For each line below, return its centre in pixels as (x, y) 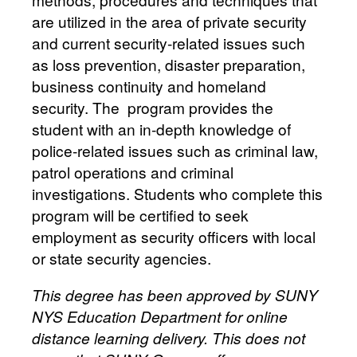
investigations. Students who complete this (177, 193)
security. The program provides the (153, 107)
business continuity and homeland (149, 85)
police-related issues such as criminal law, (175, 150)
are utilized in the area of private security (169, 21)
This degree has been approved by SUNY (175, 294)
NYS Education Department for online (160, 316)
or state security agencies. (122, 257)
